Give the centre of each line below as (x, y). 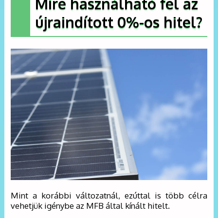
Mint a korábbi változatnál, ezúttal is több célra (109, 195)
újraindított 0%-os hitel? (119, 22)
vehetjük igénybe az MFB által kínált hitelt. (91, 205)
